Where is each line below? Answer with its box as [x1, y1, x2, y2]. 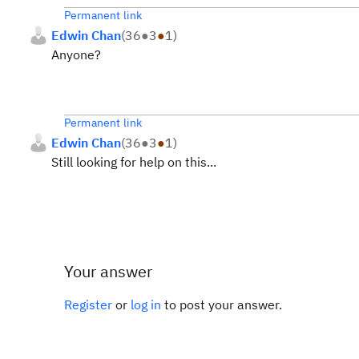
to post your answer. [161, 296, 282, 313]
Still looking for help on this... [51, 154, 216, 170]
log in [131, 296, 161, 313]
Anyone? [51, 46, 101, 63]
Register [64, 296, 112, 313]
